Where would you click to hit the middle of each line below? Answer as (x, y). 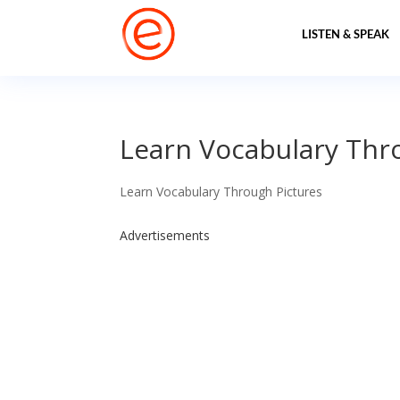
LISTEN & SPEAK (345, 34)
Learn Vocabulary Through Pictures (221, 192)
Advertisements (165, 235)
